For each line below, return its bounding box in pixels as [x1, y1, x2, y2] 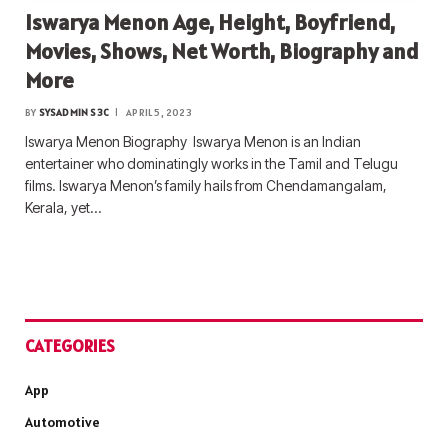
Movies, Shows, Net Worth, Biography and [25, 36, 419, 65]
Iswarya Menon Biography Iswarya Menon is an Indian [25, 132, 361, 150]
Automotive [25, 412, 100, 431]
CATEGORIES [25, 334, 115, 357]
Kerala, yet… [25, 198, 101, 216]
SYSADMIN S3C [38, 105, 110, 119]
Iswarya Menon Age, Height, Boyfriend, [25, 7, 395, 36]
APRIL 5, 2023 [126, 105, 192, 119]
